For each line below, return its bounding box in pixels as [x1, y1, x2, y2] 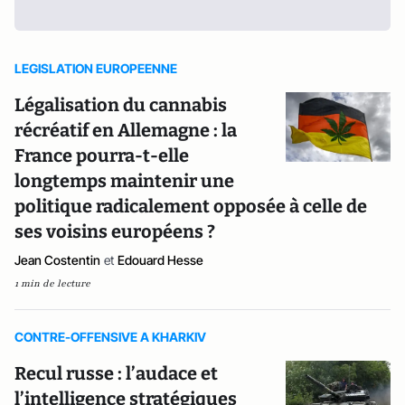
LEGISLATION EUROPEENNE [14, 61, 177, 76]
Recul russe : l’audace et [14, 363, 218, 384]
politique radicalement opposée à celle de [14, 195, 367, 217]
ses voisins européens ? [14, 221, 215, 242]
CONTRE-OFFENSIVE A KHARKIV [14, 329, 206, 344]
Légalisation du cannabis [14, 94, 227, 116]
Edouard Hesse [118, 252, 203, 268]
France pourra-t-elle [14, 145, 189, 166]
